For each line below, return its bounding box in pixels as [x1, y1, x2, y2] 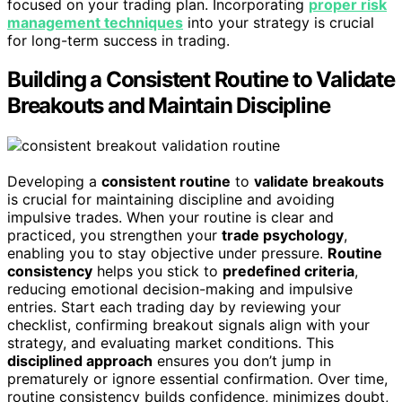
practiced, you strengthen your [7, 226, 222, 245]
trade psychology [222, 226, 344, 245]
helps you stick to [92, 262, 223, 281]
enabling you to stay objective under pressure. [7, 244, 328, 263]
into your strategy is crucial [183, 13, 374, 31]
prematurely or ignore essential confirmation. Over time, [7, 370, 388, 389]
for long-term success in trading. [7, 31, 230, 49]
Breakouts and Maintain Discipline [7, 92, 330, 119]
